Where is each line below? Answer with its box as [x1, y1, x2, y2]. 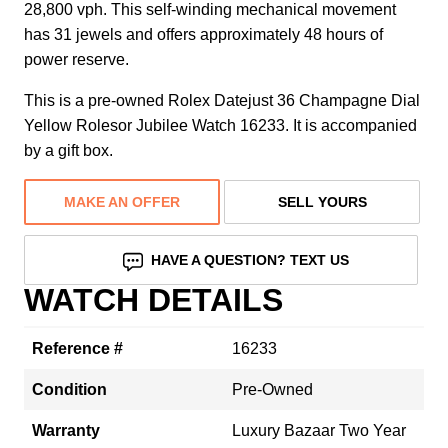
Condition [32, 380, 107, 398]
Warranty [32, 421, 100, 439]
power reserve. [24, 50, 129, 68]
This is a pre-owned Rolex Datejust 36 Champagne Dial [24, 91, 420, 109]
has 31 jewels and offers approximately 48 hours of [24, 25, 383, 43]
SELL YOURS [277, 193, 367, 210]
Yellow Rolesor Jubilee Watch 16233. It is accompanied [24, 116, 417, 134]
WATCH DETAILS [24, 281, 283, 318]
